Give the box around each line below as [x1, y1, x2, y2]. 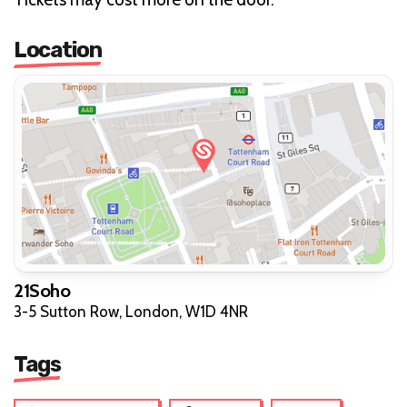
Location [14, 36, 101, 63]
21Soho [14, 279, 70, 302]
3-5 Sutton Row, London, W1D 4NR [14, 302, 248, 321]
